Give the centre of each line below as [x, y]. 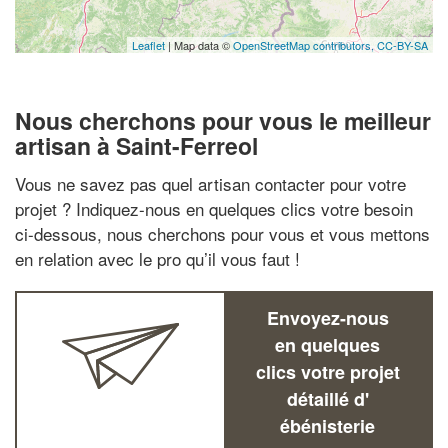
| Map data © [199, 45]
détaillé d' [327, 398]
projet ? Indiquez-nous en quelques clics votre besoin [214, 208]
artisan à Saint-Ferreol [136, 145]
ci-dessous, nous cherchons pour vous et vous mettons [222, 233]
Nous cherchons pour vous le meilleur [223, 120]
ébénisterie [327, 425]
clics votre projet [327, 371]
